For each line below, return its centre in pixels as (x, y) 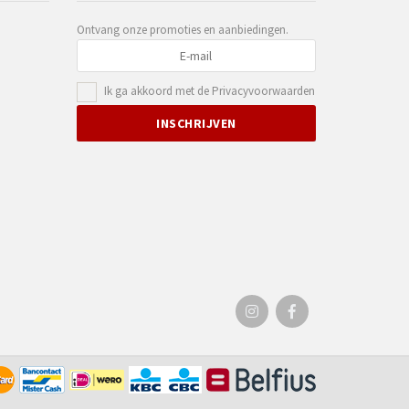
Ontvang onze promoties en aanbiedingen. (182, 30)
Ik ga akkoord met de (158, 91)
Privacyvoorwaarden (264, 91)
